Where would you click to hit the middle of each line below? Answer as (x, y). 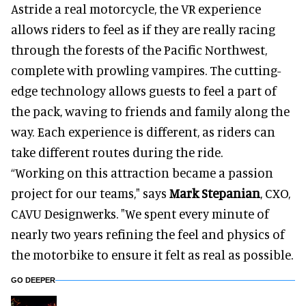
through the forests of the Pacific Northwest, (139, 50)
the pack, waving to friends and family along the (150, 111)
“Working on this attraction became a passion (142, 173)
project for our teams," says (90, 193)
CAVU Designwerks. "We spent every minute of (140, 214)
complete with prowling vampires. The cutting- (146, 70)
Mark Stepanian (215, 193)
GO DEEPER (33, 280)
